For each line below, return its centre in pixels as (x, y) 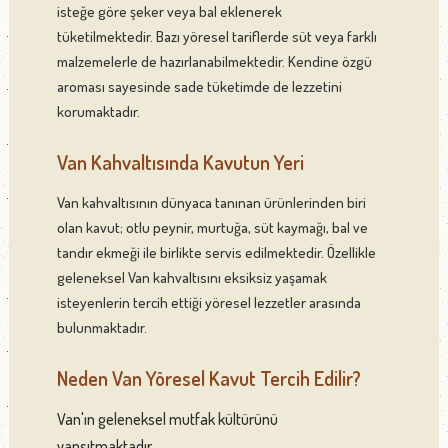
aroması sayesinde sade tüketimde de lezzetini (199, 86)
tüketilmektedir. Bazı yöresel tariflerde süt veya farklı (216, 36)
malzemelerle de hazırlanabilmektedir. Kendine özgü (214, 61)
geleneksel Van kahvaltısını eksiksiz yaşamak (191, 277)
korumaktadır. (98, 111)
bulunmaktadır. (101, 327)
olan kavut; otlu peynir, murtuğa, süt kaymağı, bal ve (212, 227)
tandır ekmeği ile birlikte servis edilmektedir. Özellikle (216, 252)
